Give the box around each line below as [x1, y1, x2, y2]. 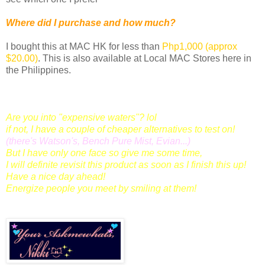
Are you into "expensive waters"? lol [6, 112, 157, 122]
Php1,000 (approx [162, 41, 237, 51]
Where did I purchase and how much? [6, 17, 176, 28]
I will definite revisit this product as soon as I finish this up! [6, 159, 246, 170]
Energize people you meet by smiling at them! [6, 183, 196, 193]
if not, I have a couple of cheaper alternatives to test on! [6, 124, 235, 134]
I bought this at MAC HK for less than [6, 41, 160, 51]
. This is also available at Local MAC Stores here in [38, 53, 251, 63]
